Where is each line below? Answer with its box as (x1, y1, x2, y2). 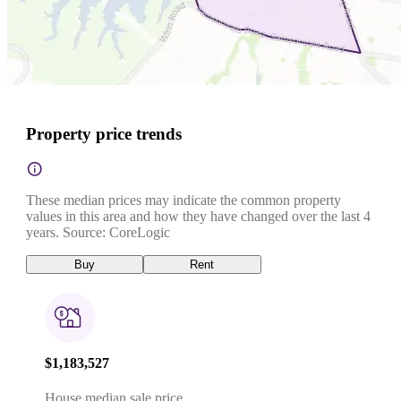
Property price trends (26, 124, 182, 143)
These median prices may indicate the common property (26, 192, 341, 208)
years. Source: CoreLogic (26, 224, 170, 240)
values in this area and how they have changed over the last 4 (26, 208, 371, 224)
